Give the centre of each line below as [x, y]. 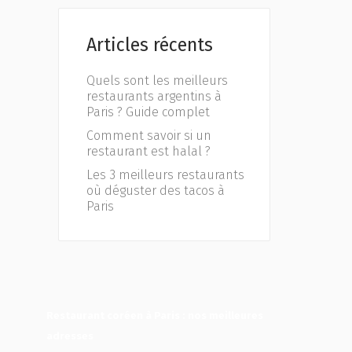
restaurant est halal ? [148, 152]
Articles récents [150, 45]
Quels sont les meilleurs [157, 81]
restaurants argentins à [154, 97]
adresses [70, 337]
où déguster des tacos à [156, 191]
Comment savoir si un [149, 136]
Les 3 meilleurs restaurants [165, 175]
